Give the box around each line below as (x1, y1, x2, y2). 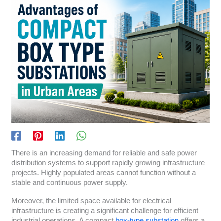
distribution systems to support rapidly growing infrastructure (11, 158, 205, 167)
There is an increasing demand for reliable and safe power (11, 148, 197, 157)
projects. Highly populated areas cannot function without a (11, 168, 196, 177)
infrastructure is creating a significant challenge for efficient (11, 207, 198, 215)
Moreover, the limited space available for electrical (11, 197, 171, 205)
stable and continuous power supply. (11, 178, 128, 186)
